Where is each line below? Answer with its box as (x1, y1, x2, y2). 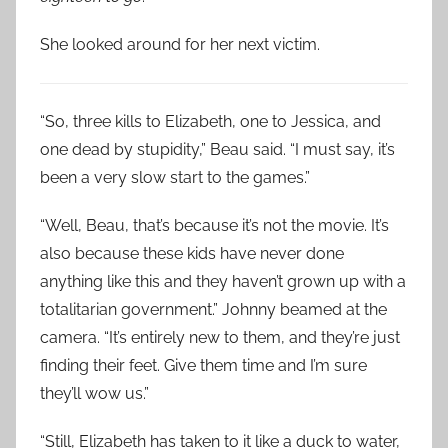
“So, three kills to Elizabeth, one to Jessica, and (40, 112, 381, 131)
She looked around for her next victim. (40, 35, 320, 54)
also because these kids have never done (40, 244, 344, 263)
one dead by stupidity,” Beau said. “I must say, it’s (40, 140, 395, 159)
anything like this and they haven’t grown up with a (40, 272, 406, 291)
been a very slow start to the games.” (40, 168, 310, 187)
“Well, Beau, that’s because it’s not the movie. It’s (40, 216, 389, 235)
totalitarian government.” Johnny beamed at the (40, 300, 387, 319)
